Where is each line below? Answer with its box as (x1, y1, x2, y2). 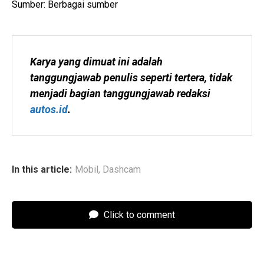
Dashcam (103, 164, 141, 176)
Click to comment (101, 209, 175, 221)
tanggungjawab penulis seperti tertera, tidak (30, 71, 232, 84)
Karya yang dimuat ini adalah (30, 55, 163, 68)
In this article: (12, 164, 72, 176)
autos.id (30, 103, 68, 116)
